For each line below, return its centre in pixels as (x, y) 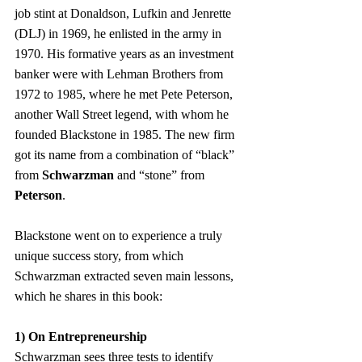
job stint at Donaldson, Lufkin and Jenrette (124, 13)
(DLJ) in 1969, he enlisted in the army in (120, 33)
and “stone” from (161, 175)
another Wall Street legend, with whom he (123, 114)
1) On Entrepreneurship (81, 336)
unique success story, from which (101, 255)
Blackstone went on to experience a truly (120, 235)
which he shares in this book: (88, 296)
